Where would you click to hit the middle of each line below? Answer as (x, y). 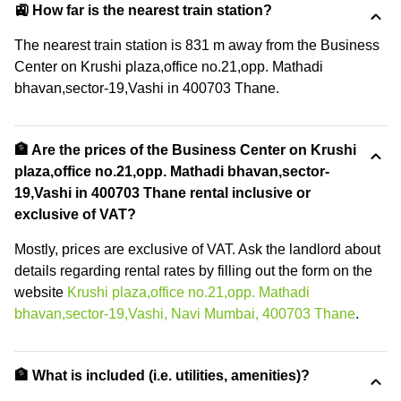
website (41, 292)
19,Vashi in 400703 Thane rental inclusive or (162, 193)
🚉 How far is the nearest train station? (143, 10)
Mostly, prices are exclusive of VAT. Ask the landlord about (197, 249)
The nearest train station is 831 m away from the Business (197, 45)
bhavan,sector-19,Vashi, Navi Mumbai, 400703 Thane (185, 314)
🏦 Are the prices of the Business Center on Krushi (185, 150)
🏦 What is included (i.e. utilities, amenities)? (162, 375)
